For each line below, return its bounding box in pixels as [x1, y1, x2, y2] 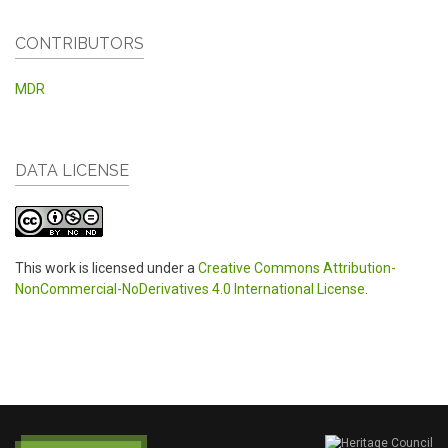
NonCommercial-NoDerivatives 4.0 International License [15, 281, 365, 298]
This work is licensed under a [15, 260, 198, 277]
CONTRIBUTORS [15, 34, 144, 54]
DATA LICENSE [15, 161, 129, 181]
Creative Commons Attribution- [198, 260, 396, 277]
